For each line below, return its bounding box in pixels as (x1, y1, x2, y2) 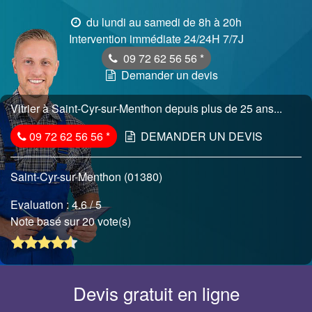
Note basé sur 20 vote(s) (10, 213, 134, 229)
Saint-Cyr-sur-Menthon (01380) (10, 169, 162, 185)
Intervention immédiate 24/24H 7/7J (68, 31, 244, 47)
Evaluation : (10, 196, 72, 212)
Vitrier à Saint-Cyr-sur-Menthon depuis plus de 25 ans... (10, 100, 282, 116)
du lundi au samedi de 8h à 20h (83, 14, 242, 30)
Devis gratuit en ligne (72, 280, 240, 306)
